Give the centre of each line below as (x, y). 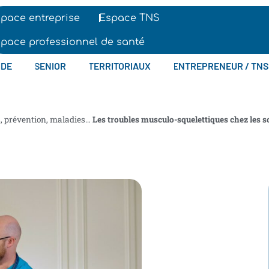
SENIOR (50, 66)
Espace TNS (129, 18)
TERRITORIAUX (120, 66)
